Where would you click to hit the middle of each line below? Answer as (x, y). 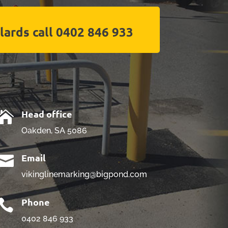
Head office (47, 113)
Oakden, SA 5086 (54, 130)
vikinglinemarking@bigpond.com (84, 175)
